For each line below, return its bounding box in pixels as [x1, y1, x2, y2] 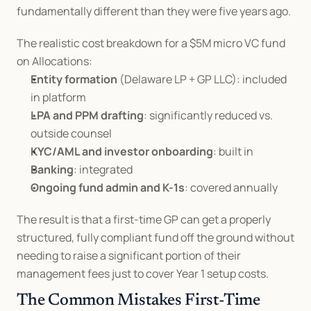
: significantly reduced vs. [144, 108, 273, 123]
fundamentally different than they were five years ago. [17, 3, 291, 19]
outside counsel [31, 126, 112, 141]
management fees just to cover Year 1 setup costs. [17, 266, 269, 281]
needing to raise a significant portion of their [17, 248, 241, 263]
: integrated [74, 162, 133, 177]
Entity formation [31, 72, 117, 87]
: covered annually [185, 180, 278, 195]
